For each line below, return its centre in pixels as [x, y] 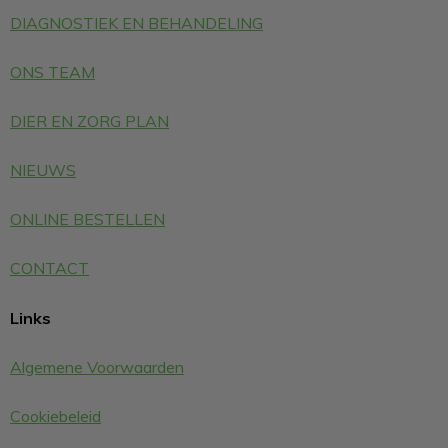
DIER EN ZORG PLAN [89, 121]
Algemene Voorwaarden [97, 367]
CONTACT [49, 268]
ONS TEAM [52, 72]
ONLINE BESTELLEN [87, 219]
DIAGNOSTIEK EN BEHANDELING [136, 23]
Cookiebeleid [55, 416]
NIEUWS [43, 170]
